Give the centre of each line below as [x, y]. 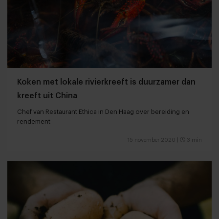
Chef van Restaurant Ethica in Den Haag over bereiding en [103, 112]
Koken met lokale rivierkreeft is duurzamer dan [106, 82]
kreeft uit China [47, 96]
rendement [34, 122]
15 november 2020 [152, 140]
